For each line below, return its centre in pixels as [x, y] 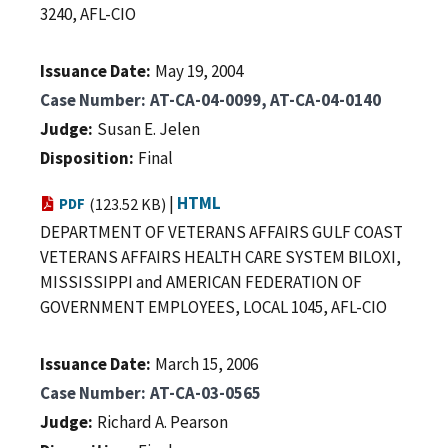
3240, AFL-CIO [88, 13]
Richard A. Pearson [162, 421]
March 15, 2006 [206, 363]
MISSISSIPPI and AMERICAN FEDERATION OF [201, 281]
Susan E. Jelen [148, 128]
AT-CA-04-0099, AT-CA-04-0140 [265, 99]
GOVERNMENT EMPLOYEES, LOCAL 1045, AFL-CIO [213, 306]
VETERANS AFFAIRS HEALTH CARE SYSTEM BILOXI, [220, 256]
